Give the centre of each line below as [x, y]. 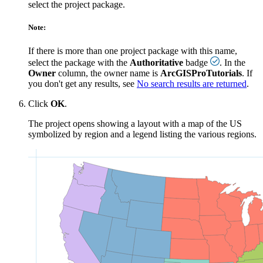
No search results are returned [192, 83]
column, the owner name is [108, 73]
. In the [232, 62]
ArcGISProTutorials [201, 73]
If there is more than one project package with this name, [133, 50]
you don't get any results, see [82, 83]
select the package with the [79, 62]
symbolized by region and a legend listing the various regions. [142, 134]
